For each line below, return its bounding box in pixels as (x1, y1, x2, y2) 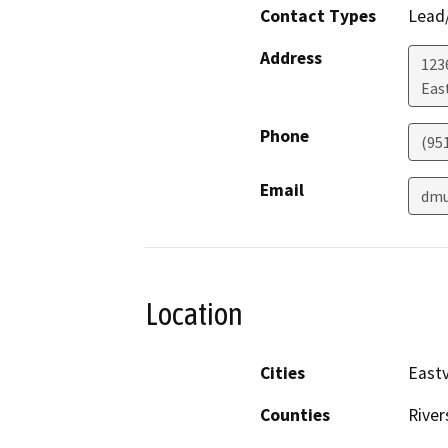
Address (260, 47, 322, 70)
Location (145, 296, 243, 333)
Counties (260, 403, 330, 426)
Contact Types (260, 5, 376, 28)
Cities (260, 361, 305, 384)
